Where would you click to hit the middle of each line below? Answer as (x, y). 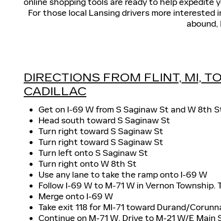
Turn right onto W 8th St (88, 164)
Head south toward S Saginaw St (104, 120)
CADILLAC (55, 92)
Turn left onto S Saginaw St (93, 153)
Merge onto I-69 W (76, 196)
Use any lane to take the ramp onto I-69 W (123, 174)
